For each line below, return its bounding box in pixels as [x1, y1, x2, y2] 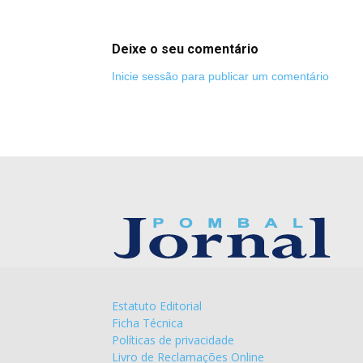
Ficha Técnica [112, 314, 183, 331]
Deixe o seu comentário [112, 41, 258, 57]
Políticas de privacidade [112, 331, 234, 348]
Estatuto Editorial [112, 297, 202, 314]
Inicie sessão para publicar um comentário [112, 69, 329, 83]
